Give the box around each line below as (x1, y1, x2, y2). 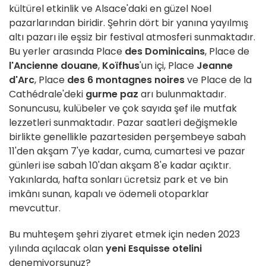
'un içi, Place (140, 59, 197, 73)
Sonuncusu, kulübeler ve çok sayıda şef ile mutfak (9, 102, 237, 116)
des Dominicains (125, 45, 205, 59)
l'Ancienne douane (9, 59, 98, 73)
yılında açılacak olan (9, 242, 106, 256)
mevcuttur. (9, 201, 61, 216)
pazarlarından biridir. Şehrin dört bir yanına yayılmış (9, 16, 248, 30)
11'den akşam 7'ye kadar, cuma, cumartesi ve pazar (9, 144, 245, 159)
